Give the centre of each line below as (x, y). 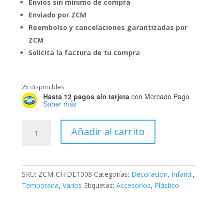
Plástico (167, 186)
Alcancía (34, 125)
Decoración (149, 174)
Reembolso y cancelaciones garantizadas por (108, 28)
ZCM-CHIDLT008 (65, 174)
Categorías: (112, 174)
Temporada (40, 186)
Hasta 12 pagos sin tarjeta (86, 97)
